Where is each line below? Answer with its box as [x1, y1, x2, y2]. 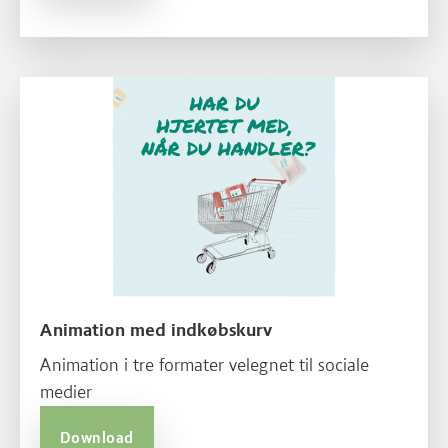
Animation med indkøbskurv [40, 319, 272, 342]
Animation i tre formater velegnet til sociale [40, 354, 369, 377]
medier [40, 381, 92, 404]
